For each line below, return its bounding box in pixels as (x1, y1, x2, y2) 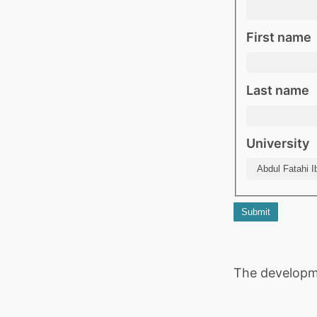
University (246, 136, 309, 151)
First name (246, 30, 311, 45)
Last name (246, 83, 309, 98)
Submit (241, 206, 270, 217)
